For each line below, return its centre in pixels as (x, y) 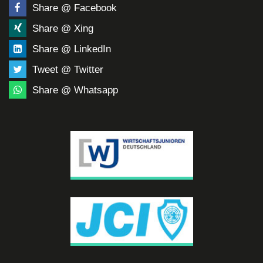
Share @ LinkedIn (70, 49)
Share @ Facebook (73, 8)
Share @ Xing (61, 28)
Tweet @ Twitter (66, 69)
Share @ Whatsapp (74, 90)
